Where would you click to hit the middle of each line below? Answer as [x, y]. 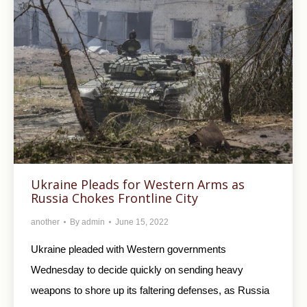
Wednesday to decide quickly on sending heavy [137, 270]
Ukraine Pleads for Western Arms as [138, 185]
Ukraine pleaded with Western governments [128, 249]
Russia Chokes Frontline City [114, 198]
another [45, 222]
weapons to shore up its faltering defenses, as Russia [150, 291]
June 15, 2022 [142, 222]
